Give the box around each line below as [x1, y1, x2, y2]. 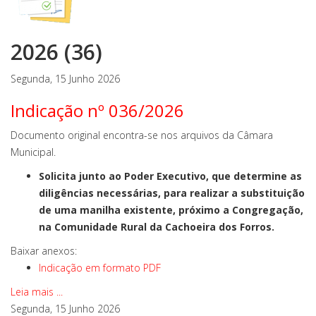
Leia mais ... [11, 285, 63, 298]
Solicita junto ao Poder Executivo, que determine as [39, 169, 302, 183]
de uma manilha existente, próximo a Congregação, [39, 203, 303, 217]
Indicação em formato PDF [39, 261, 161, 274]
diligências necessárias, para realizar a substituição [39, 186, 305, 200]
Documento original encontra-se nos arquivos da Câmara [11, 128, 273, 142]
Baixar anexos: [11, 244, 77, 257]
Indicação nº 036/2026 [11, 99, 184, 122]
